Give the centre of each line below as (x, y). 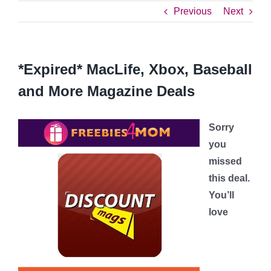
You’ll (221, 195)
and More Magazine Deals (106, 91)
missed (225, 161)
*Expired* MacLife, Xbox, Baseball (135, 69)
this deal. (229, 178)
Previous (193, 11)
